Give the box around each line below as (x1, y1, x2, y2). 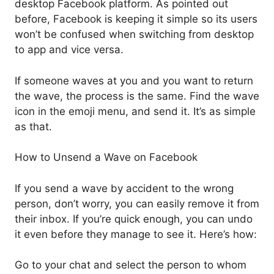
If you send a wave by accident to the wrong (15, 182, 234, 194)
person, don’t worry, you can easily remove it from (15, 197, 259, 210)
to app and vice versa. (15, 43, 124, 56)
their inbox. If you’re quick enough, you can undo (15, 212, 253, 225)
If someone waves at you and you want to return (15, 74, 253, 87)
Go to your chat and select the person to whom (15, 259, 246, 272)
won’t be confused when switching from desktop (15, 28, 254, 41)
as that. (15, 120, 52, 133)
